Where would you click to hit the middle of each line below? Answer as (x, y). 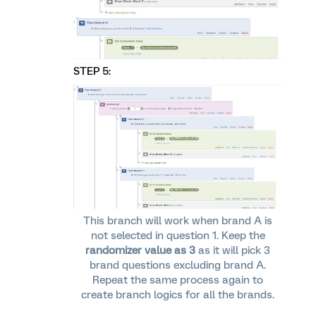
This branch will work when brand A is (178, 221)
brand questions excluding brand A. (178, 266)
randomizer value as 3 (142, 251)
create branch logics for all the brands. (178, 295)
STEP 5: (93, 71)
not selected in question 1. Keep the (178, 236)
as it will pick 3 (234, 251)
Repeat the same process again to (178, 280)
